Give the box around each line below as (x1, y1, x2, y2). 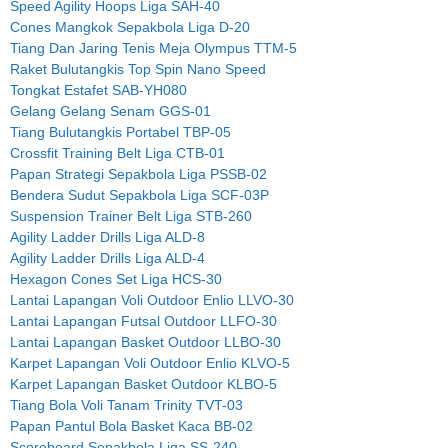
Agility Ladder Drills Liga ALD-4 (10, 249, 205, 266)
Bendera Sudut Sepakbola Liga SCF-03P (10, 186, 269, 203)
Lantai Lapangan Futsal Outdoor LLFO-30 (10, 312, 277, 329)
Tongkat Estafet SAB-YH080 (10, 81, 187, 98)
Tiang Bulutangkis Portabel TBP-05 (10, 123, 231, 140)
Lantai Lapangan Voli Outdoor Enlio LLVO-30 (10, 291, 294, 308)
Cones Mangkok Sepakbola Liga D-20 (10, 18, 250, 35)
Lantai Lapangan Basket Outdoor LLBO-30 (10, 333, 281, 350)
